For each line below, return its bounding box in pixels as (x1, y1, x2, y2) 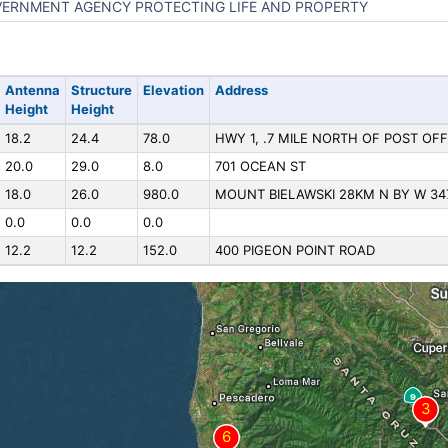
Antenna (4, 82, 60, 98)
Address (214, 82, 268, 98)
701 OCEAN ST (214, 158, 306, 174)
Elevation (142, 82, 204, 98)
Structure (70, 82, 132, 98)
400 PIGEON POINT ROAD (214, 242, 375, 258)
